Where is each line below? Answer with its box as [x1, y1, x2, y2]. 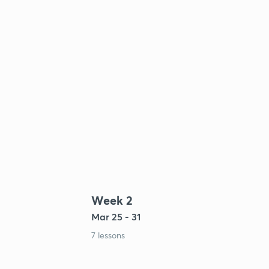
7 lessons [91, 229, 125, 241]
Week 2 [91, 192, 133, 208]
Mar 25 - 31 [91, 210, 141, 223]
